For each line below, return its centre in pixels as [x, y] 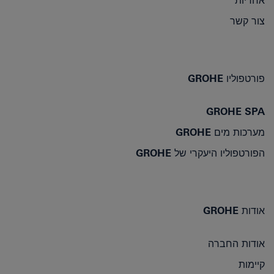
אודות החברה [236, 244]
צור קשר [247, 21]
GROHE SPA [235, 112]
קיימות [252, 265]
